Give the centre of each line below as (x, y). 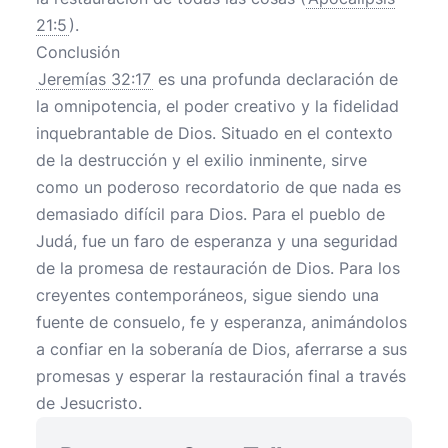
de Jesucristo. (89, 403)
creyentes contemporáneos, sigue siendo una (207, 295)
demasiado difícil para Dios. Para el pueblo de (210, 214)
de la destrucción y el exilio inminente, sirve (201, 160)
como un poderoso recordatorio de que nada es (218, 187)
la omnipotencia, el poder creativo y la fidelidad (217, 106)
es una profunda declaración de (275, 79)
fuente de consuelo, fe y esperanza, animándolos (221, 322)
